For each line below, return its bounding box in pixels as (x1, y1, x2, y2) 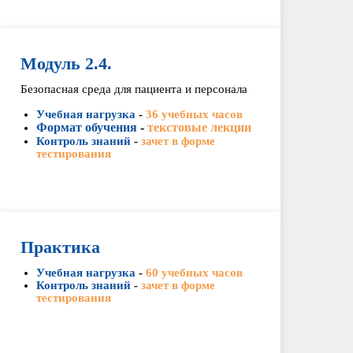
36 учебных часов (145, 108, 243, 121)
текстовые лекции (147, 121, 251, 134)
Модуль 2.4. (20, 54, 112, 73)
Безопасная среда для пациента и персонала (20, 83, 247, 95)
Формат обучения (35, 121, 137, 134)
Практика (20, 237, 100, 257)
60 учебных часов (145, 266, 243, 279)
